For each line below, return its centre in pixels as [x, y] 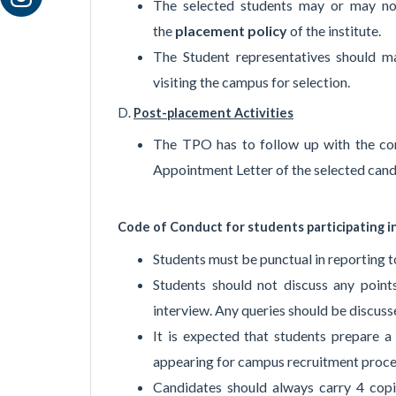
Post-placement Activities [213, 112]
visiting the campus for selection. [251, 82]
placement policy [232, 31]
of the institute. [335, 31]
